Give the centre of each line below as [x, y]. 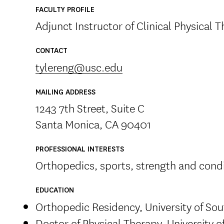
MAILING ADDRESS [66, 92]
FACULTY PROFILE [65, 9]
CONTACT [52, 50]
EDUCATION [55, 190]
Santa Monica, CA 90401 [93, 123]
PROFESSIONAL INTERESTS [80, 149]
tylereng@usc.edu [79, 66]
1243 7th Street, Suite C [90, 107]
